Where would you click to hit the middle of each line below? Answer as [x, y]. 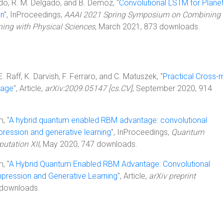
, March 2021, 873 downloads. [148, 27]
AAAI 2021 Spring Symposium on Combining [142, 15]
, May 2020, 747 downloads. [88, 144]
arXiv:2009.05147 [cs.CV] [89, 88]
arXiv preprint [172, 176]
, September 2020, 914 [172, 88]
